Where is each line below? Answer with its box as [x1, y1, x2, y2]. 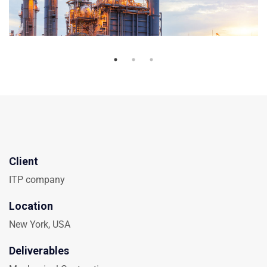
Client [9, 154, 38, 167]
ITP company [9, 173, 65, 185]
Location [9, 199, 53, 212]
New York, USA [9, 218, 70, 230]
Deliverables [9, 244, 69, 257]
